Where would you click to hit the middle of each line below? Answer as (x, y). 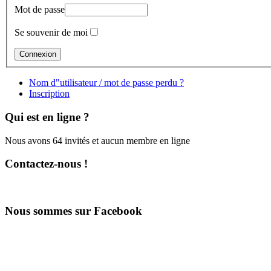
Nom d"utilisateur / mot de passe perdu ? (106, 83)
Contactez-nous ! (46, 164)
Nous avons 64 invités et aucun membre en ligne (97, 140)
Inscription (49, 94)
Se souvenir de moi (51, 33)
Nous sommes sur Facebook (73, 211)
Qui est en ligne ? (47, 117)
